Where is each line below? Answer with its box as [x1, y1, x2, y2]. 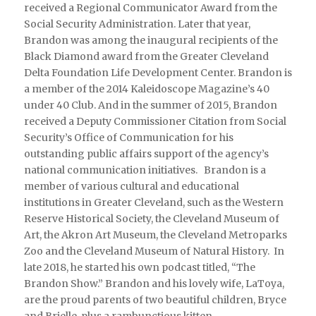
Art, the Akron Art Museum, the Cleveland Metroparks [23, 228, 287, 241]
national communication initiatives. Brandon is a [23, 163, 266, 176]
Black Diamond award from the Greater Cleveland [23, 49, 269, 63]
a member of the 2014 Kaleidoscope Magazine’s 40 [23, 82, 269, 95]
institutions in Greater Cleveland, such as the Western [23, 195, 284, 209]
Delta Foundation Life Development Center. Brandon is [23, 66, 292, 79]
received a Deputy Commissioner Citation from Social [23, 114, 286, 128]
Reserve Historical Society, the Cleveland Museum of [23, 212, 279, 225]
